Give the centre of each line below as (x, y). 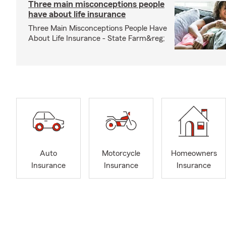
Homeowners (194, 154)
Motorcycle (121, 154)
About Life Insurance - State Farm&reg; (97, 38)
